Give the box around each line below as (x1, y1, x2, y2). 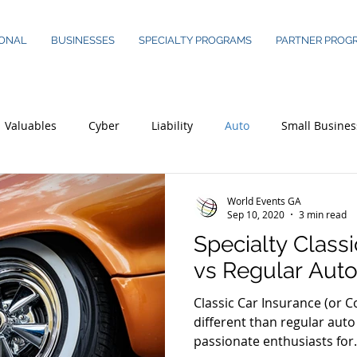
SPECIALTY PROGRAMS (139, 34, 252, 46)
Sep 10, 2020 (227, 208, 284, 221)
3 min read (299, 208, 347, 221)
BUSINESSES (51, 34, 115, 46)
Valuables (5, 117, 57, 133)
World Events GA (227, 194, 301, 207)
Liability (151, 117, 193, 133)
